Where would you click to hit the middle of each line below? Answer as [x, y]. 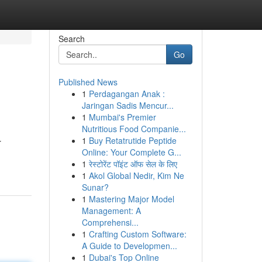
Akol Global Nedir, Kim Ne [136, 175]
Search [71, 39]
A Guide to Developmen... [129, 246]
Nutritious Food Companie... [134, 129]
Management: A [111, 211]
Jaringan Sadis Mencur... [127, 105]
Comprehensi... [110, 222]
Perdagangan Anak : [127, 94]
